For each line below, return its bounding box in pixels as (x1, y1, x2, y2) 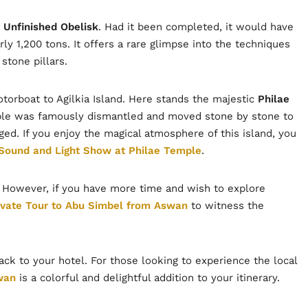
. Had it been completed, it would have (98, 20, 294, 33)
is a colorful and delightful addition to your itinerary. (16, 271, 280, 284)
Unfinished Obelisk (3, 20, 98, 33)
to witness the (188, 199, 264, 212)
